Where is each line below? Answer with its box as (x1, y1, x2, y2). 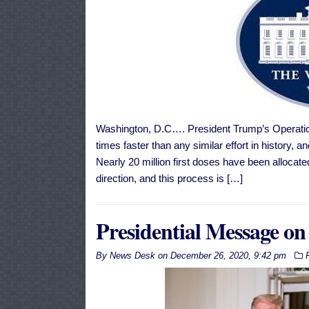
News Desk (109, 250, 155, 261)
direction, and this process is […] (95, 172, 243, 185)
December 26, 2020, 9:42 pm (170, 250, 286, 261)
